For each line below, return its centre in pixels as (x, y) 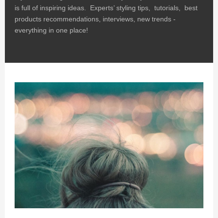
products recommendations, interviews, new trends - (95, 19)
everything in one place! (51, 30)
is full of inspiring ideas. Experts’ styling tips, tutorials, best (106, 8)
